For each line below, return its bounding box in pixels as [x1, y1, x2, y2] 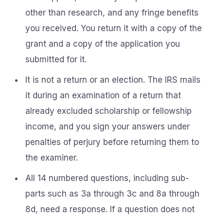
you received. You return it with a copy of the [25, 23, 202, 33]
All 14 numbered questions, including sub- [25, 173, 189, 183]
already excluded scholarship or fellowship [25, 106, 192, 116]
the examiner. [25, 153, 78, 163]
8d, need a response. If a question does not [25, 204, 195, 214]
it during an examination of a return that [25, 91, 181, 100]
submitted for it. [25, 54, 87, 64]
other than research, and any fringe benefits [25, 8, 199, 18]
